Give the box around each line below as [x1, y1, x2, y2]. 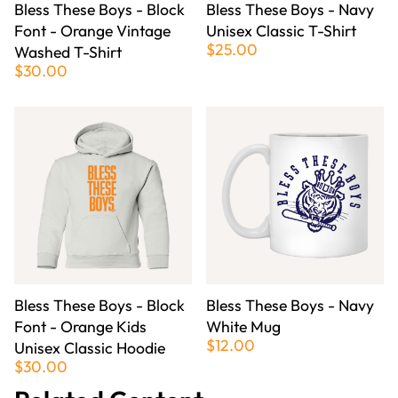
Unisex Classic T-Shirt [206, 20, 356, 42]
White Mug [206, 316, 281, 338]
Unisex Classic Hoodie [14, 338, 165, 359]
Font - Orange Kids [14, 316, 147, 338]
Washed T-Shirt [14, 42, 122, 63]
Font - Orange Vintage [14, 20, 171, 42]
